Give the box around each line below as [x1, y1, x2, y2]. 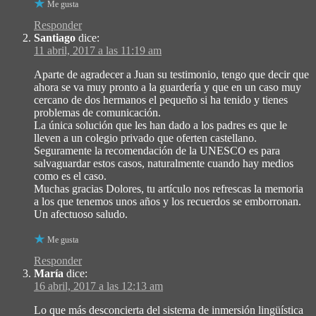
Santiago [34, 32, 75, 44]
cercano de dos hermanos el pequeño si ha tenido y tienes [34, 94, 288, 107]
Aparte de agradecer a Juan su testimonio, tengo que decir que [34, 68, 309, 81]
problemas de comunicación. [34, 107, 161, 119]
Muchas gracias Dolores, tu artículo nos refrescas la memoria [34, 183, 303, 195]
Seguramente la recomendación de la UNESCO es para [34, 145, 280, 157]
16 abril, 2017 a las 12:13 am [34, 280, 163, 293]
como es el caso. [34, 170, 107, 183]
